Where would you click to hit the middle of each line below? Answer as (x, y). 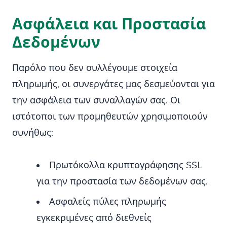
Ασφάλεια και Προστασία (109, 24)
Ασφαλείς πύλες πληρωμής (108, 202)
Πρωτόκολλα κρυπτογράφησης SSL (126, 165)
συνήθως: (33, 133)
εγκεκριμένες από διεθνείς (94, 218)
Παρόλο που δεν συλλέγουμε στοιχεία (95, 68)
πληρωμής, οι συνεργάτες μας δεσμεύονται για (113, 84)
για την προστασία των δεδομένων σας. (122, 181)
